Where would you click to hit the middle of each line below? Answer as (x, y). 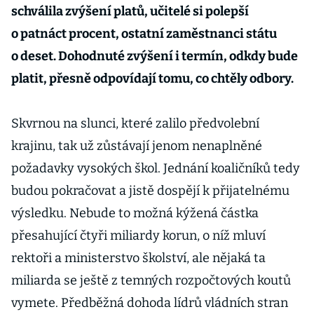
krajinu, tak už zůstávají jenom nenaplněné (137, 146)
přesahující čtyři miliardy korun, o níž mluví (138, 235)
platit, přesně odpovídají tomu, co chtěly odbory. (152, 78)
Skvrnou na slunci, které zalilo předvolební (135, 123)
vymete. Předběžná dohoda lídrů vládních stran (150, 303)
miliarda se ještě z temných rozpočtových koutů (151, 280)
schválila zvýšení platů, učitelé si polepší (130, 11)
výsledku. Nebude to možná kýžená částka (135, 213)
